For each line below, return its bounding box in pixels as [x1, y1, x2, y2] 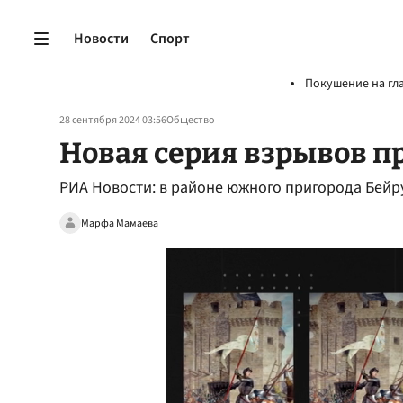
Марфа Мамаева [81, 215, 158, 231]
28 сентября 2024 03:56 [59, 112, 166, 128]
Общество [166, 112, 215, 128]
